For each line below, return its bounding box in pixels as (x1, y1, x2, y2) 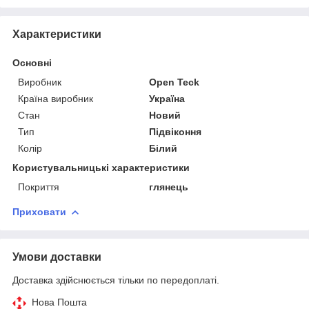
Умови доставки (12, 250, 101, 263)
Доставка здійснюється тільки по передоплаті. (12, 274, 219, 286)
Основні (12, 57, 52, 68)
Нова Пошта (32, 296, 87, 308)
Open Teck (149, 76, 200, 88)
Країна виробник (18, 92, 93, 104)
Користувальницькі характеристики (12, 161, 190, 173)
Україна (149, 92, 186, 104)
